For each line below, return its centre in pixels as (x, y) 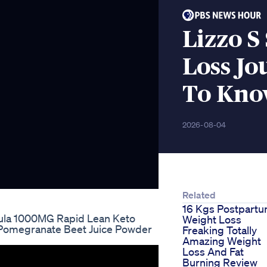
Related (199, 195)
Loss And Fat (213, 252)
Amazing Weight (222, 241)
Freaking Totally (220, 230)
